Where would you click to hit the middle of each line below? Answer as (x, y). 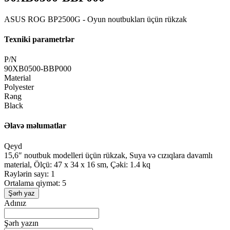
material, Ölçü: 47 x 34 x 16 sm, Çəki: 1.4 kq (77, 164)
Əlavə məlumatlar (35, 126)
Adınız (15, 203)
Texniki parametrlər (39, 39)
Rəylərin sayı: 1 (30, 174)
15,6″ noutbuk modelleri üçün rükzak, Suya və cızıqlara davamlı (108, 155)
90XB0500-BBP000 (38, 69)
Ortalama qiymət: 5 (35, 183)
